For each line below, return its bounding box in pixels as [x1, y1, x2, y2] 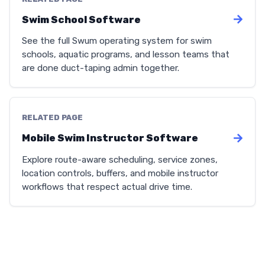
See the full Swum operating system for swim [22, 35, 212, 47]
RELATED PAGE [22, 113, 83, 122]
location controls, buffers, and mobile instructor [22, 167, 218, 179]
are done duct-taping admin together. [22, 63, 179, 74]
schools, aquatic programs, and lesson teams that [22, 49, 230, 60]
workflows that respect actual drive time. [22, 181, 192, 192]
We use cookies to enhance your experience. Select [23, 245, 242, 257]
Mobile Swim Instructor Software [22, 132, 198, 144]
